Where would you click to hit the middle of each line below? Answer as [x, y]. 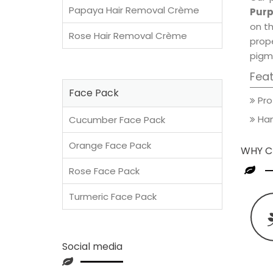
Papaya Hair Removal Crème [134, 10]
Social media [92, 246]
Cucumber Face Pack [117, 120]
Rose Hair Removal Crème [128, 36]
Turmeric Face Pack [113, 197]
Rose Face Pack [104, 171]
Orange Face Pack [110, 145]
